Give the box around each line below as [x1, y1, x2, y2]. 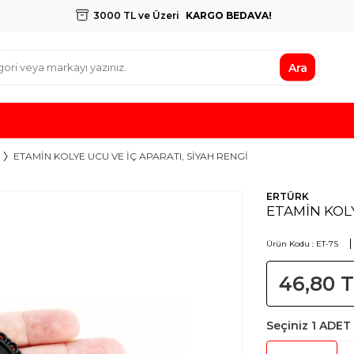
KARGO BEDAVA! [185, 9, 272, 21]
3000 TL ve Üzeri [92, 9, 182, 21]
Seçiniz [265, 318, 311, 333]
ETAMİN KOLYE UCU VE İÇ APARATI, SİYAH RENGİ [13, 150, 248, 162]
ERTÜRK [265, 190, 309, 202]
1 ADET [311, 318, 351, 333]
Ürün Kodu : [265, 239, 316, 249]
